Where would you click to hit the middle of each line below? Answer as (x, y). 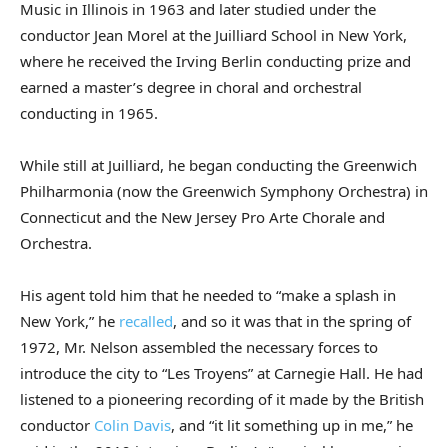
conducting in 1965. (89, 113)
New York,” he (69, 321)
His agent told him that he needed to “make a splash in (208, 295)
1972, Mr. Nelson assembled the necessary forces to (199, 347)
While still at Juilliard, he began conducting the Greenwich (218, 165)
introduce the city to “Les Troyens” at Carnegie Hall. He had (221, 373)
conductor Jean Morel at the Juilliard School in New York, (213, 35)
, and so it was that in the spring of (292, 321)
